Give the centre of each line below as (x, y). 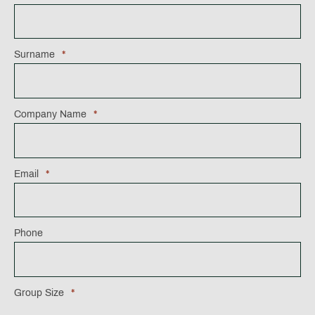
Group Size (39, 292)
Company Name (50, 114)
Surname (34, 55)
